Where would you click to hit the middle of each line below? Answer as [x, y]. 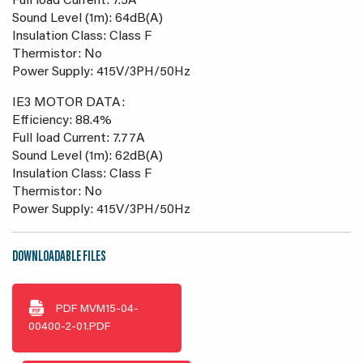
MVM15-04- [108, 310]
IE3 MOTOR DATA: [68, 103]
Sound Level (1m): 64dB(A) [88, 19]
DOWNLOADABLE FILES [59, 258]
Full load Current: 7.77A [79, 139]
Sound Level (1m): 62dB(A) [88, 157]
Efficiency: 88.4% [62, 121]
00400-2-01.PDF [69, 328]
